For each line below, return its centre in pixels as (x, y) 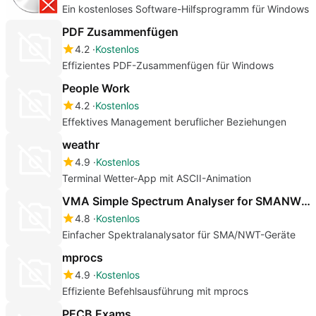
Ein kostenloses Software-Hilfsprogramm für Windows (186, 8)
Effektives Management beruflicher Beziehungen (174, 121)
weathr (81, 144)
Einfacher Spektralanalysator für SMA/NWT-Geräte (179, 234)
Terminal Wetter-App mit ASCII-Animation (157, 178)
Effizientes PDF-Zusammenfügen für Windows (168, 65)
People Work (96, 88)
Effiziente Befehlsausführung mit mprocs (155, 291)
